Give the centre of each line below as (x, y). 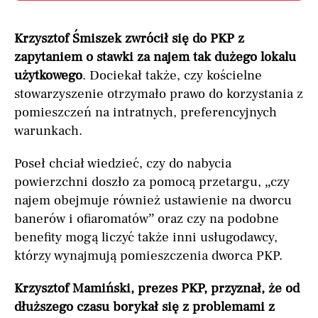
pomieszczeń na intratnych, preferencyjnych (146, 113)
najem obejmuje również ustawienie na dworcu (153, 201)
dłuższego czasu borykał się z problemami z (144, 307)
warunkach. (48, 131)
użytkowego (48, 76)
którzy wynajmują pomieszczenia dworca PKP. (148, 256)
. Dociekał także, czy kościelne (172, 76)
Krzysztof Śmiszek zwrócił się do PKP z (129, 39)
